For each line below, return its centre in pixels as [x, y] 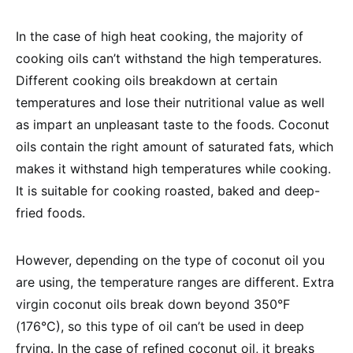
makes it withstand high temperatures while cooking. [173, 169]
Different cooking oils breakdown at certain [147, 80]
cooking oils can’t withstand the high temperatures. [169, 58]
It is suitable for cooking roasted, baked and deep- [168, 191]
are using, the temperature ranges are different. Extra [175, 282]
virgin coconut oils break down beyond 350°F [153, 304]
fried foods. [50, 213]
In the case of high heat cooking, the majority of [160, 36]
